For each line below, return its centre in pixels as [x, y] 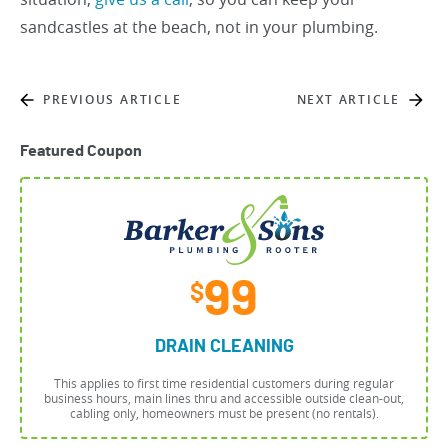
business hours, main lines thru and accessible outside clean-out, [224, 398]
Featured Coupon [81, 151]
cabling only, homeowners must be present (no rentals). [224, 413]
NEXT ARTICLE [348, 99]
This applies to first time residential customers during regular [224, 383]
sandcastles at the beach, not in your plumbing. [199, 27]
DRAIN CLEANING [224, 347]
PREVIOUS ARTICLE [112, 99]
